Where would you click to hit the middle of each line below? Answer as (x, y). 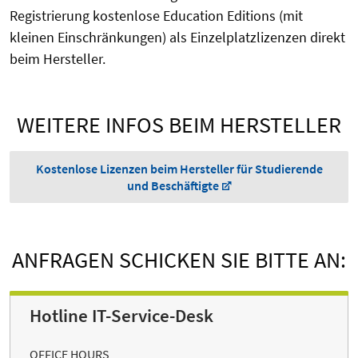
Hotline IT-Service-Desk (121, 316)
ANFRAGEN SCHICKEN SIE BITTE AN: (179, 260)
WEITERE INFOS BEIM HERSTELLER (179, 125)
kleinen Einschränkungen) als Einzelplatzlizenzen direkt (177, 38)
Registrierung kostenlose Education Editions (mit (156, 16)
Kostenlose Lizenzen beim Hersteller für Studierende (179, 169)
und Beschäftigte (173, 186)
